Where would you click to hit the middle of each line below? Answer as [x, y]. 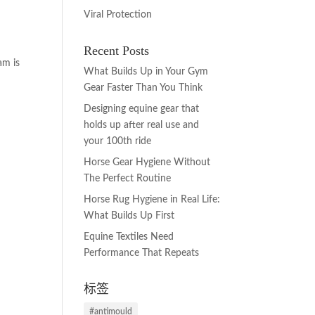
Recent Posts [117, 51]
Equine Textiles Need [129, 237]
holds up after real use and [142, 125]
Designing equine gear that [142, 109]
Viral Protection [118, 15]
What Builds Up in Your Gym [146, 72]
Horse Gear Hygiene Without [147, 162]
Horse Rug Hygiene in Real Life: [152, 200]
